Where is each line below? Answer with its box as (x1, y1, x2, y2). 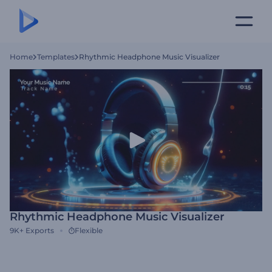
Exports (25, 226, 54, 235)
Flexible (75, 226, 103, 235)
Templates (37, 52, 75, 61)
